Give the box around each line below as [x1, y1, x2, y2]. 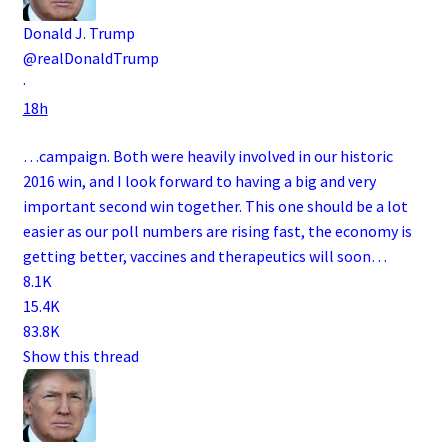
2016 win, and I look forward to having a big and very [22, 171, 376, 192]
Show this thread [22, 346, 139, 367]
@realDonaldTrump [22, 48, 159, 69]
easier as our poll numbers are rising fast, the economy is [22, 221, 412, 242]
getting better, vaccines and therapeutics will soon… [22, 246, 387, 267]
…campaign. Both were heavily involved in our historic [22, 146, 393, 167]
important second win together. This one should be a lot [22, 196, 408, 217]
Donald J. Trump [22, 23, 135, 44]
